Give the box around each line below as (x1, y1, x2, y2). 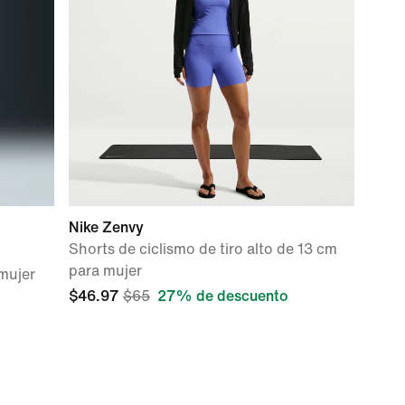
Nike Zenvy (69, 220, 144, 235)
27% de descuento (157, 288, 288, 304)
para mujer (69, 263, 142, 278)
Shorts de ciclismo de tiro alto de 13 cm (69, 241, 337, 257)
